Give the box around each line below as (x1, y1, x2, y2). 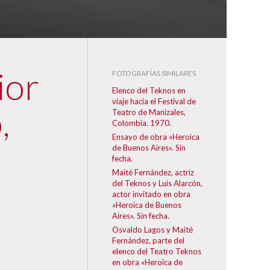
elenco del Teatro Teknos (112, 246, 201, 256)
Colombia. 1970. (112, 118, 171, 128)
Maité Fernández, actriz (112, 168, 194, 177)
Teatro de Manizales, (112, 107, 186, 117)
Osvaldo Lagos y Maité (112, 225, 193, 234)
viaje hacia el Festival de (112, 96, 196, 106)
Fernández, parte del (112, 236, 184, 245)
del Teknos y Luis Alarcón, (112, 178, 202, 188)
